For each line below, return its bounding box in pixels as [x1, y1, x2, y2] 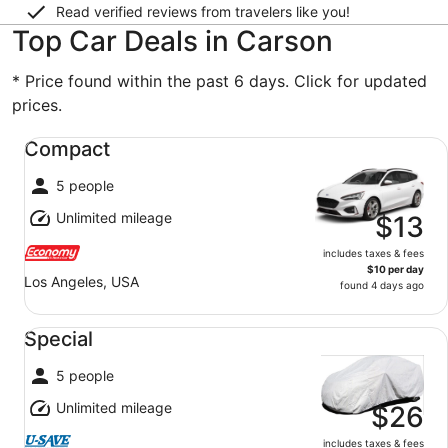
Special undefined [11, 314, 146, 334]
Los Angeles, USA [24, 273, 139, 290]
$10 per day [367, 263, 424, 275]
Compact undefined [11, 124, 161, 144]
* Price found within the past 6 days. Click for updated [12, 71, 427, 91]
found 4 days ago [340, 279, 424, 291]
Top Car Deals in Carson [12, 24, 333, 58]
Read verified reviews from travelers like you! [56, 3, 350, 20]
